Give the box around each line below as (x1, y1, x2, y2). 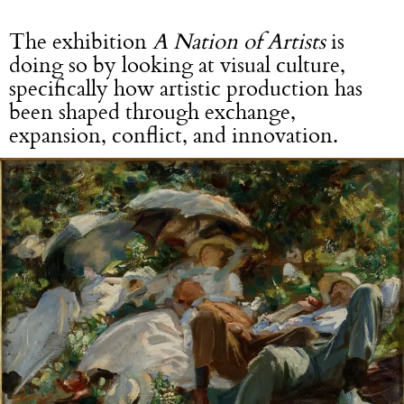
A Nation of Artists (152, 24, 326, 58)
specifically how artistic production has (9, 71, 363, 105)
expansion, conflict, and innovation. (9, 118, 338, 151)
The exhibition (9, 24, 152, 58)
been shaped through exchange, (9, 95, 296, 128)
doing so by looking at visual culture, (9, 48, 345, 81)
